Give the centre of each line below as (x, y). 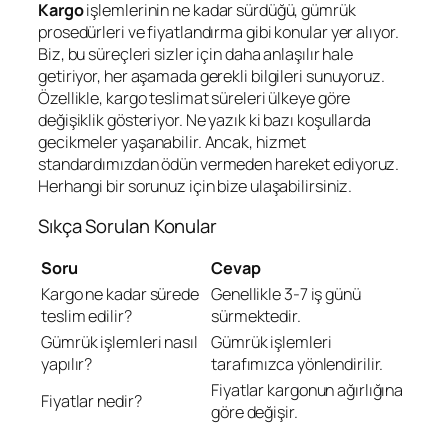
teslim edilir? (86, 316)
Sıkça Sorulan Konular (127, 225)
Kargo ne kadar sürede (120, 294)
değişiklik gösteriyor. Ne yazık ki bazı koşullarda (204, 120)
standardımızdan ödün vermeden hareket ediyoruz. (219, 164)
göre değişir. (254, 412)
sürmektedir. (256, 316)
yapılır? (67, 364)
